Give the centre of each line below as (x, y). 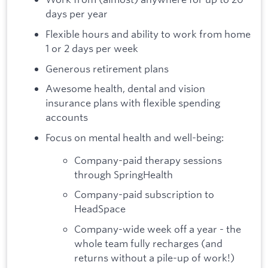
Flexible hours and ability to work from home (148, 34)
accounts (67, 117)
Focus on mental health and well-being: (135, 137)
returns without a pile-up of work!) (154, 257)
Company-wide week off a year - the (158, 229)
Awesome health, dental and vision (125, 89)
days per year (77, 14)
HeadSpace (100, 209)
